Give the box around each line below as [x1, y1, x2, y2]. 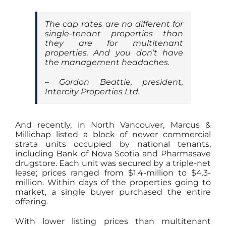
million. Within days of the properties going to [15, 178, 211, 187]
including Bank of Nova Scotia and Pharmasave [15, 149, 211, 158]
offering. [15, 197, 48, 206]
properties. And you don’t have [44, 48, 184, 58]
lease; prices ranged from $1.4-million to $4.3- [15, 168, 211, 178]
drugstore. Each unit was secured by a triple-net [15, 158, 211, 168]
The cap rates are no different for [44, 19, 184, 29]
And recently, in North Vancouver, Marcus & [15, 120, 211, 130]
